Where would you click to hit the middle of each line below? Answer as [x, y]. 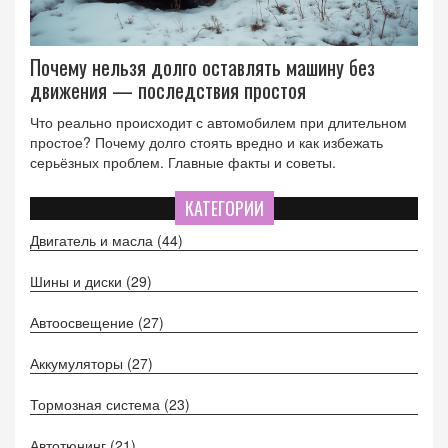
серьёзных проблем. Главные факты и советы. [183, 162]
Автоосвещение [84, 322]
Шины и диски [78, 281]
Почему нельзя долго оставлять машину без [202, 67]
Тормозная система [97, 404]
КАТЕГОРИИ [224, 208]
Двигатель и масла [93, 240]
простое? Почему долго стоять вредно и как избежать [206, 142]
